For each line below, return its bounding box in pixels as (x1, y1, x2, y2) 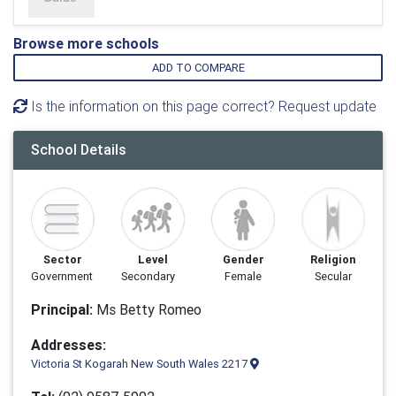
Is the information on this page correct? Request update (27, 97, 377, 115)
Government (31, 269, 93, 284)
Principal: (31, 301, 93, 318)
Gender (222, 252, 264, 267)
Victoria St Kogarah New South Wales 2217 (31, 356, 250, 371)
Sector (43, 252, 82, 267)
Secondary (121, 269, 175, 284)
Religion (310, 252, 356, 267)
